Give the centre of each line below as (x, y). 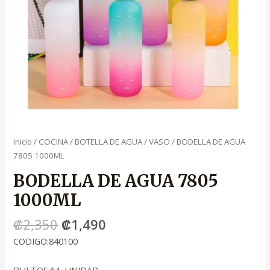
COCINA (54, 142)
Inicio (23, 142)
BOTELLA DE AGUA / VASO (123, 142)
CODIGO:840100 (46, 241)
